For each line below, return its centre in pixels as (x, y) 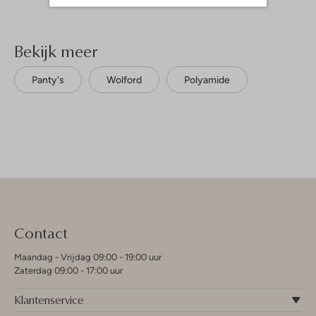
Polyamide (207, 80)
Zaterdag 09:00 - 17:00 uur (68, 271)
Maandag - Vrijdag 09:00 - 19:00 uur (88, 257)
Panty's (48, 80)
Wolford (124, 80)
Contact (41, 233)
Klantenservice (49, 300)
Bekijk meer (56, 51)
